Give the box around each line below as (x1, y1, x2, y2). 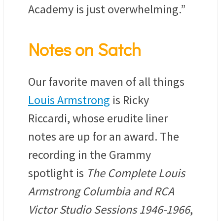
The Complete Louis (86, 165, 185, 181)
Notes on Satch (28, 37, 141, 61)
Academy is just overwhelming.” (28, 1, 185, 17)
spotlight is (28, 165, 86, 181)
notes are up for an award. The (28, 129, 179, 145)
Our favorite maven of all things (28, 74, 184, 90)
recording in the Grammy (28, 147, 151, 163)
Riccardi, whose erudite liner (28, 110, 168, 126)
